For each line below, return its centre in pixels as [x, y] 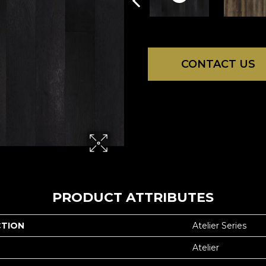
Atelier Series [219, 226]
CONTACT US [218, 64]
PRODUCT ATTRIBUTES [133, 197]
